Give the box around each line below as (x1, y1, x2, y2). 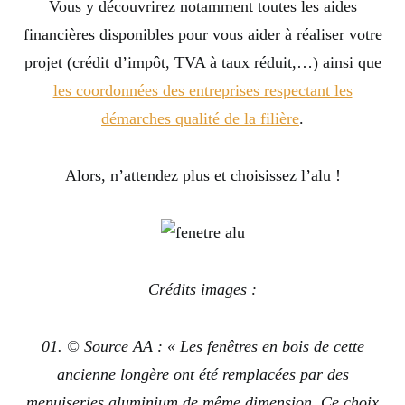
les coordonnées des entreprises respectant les (52, 81, 353, 100)
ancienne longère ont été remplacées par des (56, 365, 349, 384)
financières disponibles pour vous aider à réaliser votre (23, 25, 382, 44)
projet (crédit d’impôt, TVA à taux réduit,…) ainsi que (24, 53, 381, 72)
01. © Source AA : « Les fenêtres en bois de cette (41, 337, 364, 356)
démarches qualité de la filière (101, 109, 299, 128)
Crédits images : (148, 280, 257, 299)
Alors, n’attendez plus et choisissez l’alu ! (64, 166, 341, 185)
